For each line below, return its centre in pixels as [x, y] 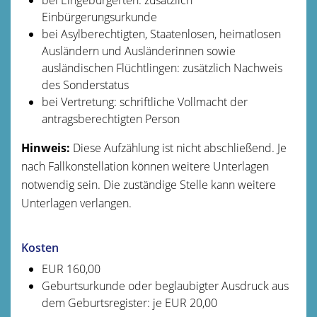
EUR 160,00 [71, 269]
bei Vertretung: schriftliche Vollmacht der [144, 102]
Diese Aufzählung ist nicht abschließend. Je [178, 148]
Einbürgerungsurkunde [99, 17]
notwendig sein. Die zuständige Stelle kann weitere [149, 184]
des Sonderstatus [85, 85]
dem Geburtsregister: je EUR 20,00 [129, 302]
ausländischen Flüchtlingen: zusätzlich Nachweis [162, 68]
